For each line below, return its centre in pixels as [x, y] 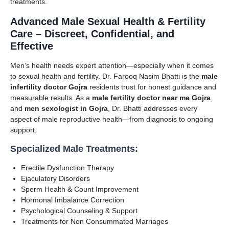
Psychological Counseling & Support [79, 210]
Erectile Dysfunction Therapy [67, 167]
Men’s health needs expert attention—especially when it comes [112, 65]
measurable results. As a [51, 97]
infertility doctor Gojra [49, 87]
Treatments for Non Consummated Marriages [95, 221]
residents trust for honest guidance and [152, 87]
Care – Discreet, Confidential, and [92, 33]
